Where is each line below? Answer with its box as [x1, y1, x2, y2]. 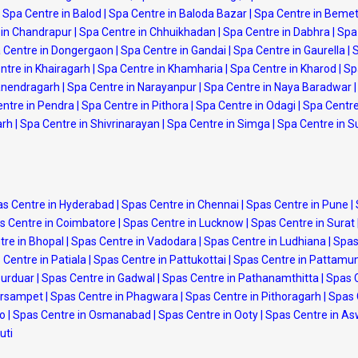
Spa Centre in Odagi [196, 99, 296, 112]
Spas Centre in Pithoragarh [185, 290, 321, 303]
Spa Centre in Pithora [82, 99, 189, 112]
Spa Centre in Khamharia [97, 62, 223, 75]
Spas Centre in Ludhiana [204, 235, 326, 248]
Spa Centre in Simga [167, 117, 270, 130]
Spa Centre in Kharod [230, 62, 336, 75]
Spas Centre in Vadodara [71, 235, 197, 248]
